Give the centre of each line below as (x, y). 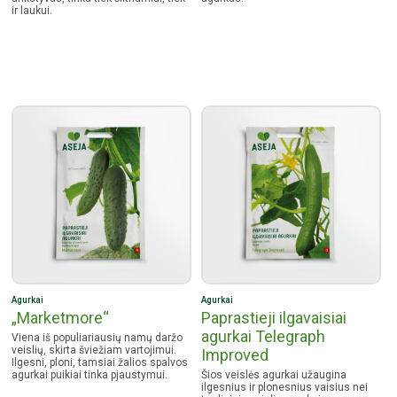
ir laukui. (32, 10)
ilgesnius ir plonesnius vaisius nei (285, 387)
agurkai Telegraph (264, 336)
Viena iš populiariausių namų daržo (97, 337)
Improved (235, 354)
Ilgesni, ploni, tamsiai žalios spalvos (100, 362)
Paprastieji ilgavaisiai (274, 317)
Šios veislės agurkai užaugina (274, 374)
